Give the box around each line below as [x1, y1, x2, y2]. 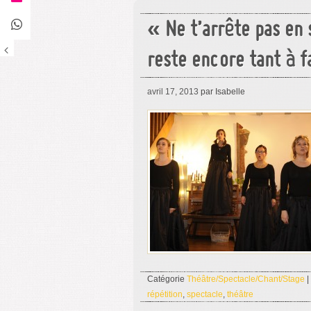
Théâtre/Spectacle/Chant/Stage [187, 274, 305, 284]
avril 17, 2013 [147, 87, 199, 96]
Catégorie [147, 274, 187, 284]
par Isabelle [199, 87, 245, 96]
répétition [147, 289, 183, 299]
